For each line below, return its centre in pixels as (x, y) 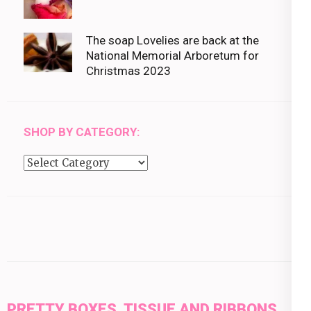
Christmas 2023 (128, 70)
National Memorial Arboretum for (173, 55)
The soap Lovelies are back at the (173, 40)
